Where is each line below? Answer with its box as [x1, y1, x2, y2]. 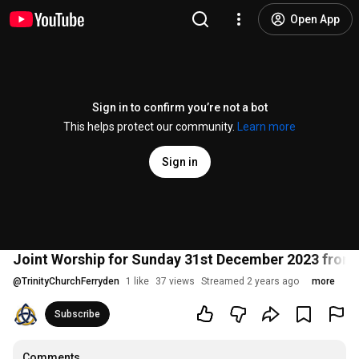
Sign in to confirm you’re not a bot [91, 101, 268, 114]
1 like [126, 276, 149, 287]
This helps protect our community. [63, 120, 237, 133]
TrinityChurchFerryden [22, 276, 119, 287]
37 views [155, 276, 195, 287]
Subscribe [54, 309, 100, 320]
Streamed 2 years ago [201, 276, 299, 287]
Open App [290, 13, 340, 26]
